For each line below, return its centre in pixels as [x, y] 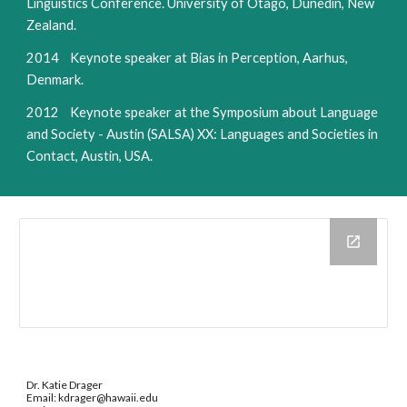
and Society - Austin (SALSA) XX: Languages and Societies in [203, 134]
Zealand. [52, 25]
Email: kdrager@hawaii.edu [109, 397]
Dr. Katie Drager [79, 385]
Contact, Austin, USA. [90, 156]
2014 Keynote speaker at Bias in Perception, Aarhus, [188, 58]
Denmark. [55, 79]
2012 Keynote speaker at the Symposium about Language [203, 112]
